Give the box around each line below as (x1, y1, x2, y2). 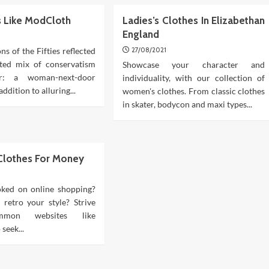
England (122, 28, 159, 40)
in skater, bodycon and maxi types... (122, 99, 252, 109)
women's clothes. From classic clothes (122, 86, 265, 96)
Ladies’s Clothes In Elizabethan (122, 14, 265, 26)
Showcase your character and (122, 59, 265, 70)
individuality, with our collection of (122, 73, 265, 83)
